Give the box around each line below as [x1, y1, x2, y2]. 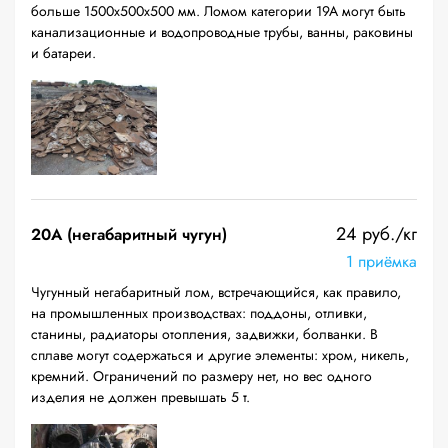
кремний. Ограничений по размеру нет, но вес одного [31, 366, 372, 386]
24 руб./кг [336, 221, 417, 247]
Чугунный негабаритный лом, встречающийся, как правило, [31, 282, 401, 302]
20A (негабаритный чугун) [31, 223, 227, 246]
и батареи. [31, 43, 96, 63]
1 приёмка [346, 250, 417, 273]
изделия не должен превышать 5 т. [31, 387, 250, 407]
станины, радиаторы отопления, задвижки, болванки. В [31, 324, 378, 344]
